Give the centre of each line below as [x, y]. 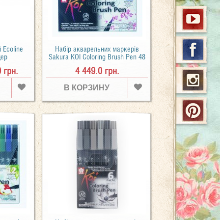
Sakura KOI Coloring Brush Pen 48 [97, 57]
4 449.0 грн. [97, 71]
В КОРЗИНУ [87, 88]
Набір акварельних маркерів [97, 49]
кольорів [97, 65]
